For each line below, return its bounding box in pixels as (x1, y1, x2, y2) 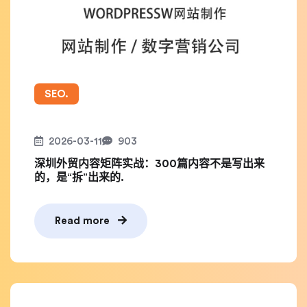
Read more (55, 216, 112, 226)
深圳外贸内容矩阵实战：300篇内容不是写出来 (34, 158, 265, 169)
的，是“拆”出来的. (34, 172, 124, 183)
